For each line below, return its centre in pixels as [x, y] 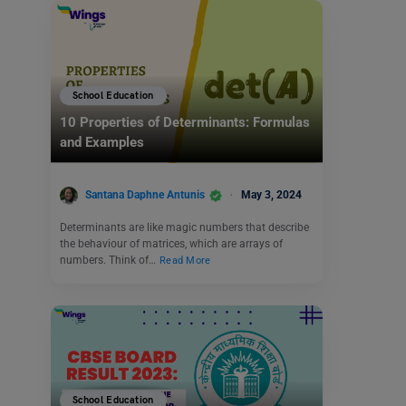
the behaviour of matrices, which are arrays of [171, 243]
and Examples [104, 143]
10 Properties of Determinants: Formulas [185, 123]
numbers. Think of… [109, 260]
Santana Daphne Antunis [145, 195]
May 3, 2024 [271, 195]
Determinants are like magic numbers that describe [184, 227]
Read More [185, 260]
